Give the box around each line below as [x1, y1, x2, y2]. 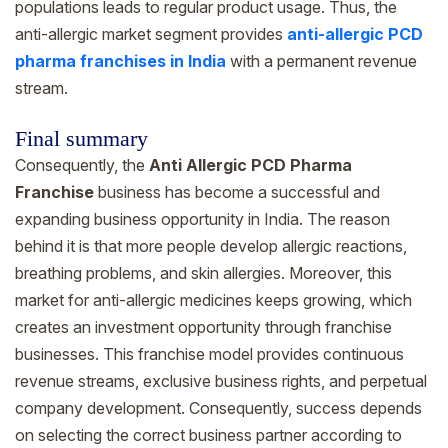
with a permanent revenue [226, 50, 417, 71]
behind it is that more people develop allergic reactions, [15, 235, 407, 256]
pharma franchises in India [15, 50, 226, 71]
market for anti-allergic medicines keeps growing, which [15, 289, 412, 310]
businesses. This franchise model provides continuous [15, 343, 404, 364]
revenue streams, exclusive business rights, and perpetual [15, 370, 427, 391]
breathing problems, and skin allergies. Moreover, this [15, 262, 392, 283]
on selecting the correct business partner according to [15, 424, 402, 445]
